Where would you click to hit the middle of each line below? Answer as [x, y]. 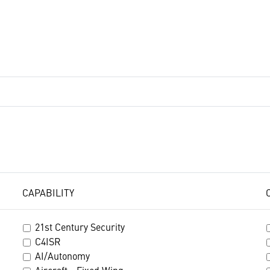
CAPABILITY [49, 192]
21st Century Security [80, 227]
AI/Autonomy [63, 256]
